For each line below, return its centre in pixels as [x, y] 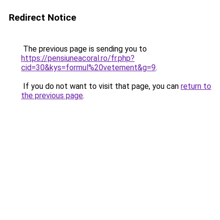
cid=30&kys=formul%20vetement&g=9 [88, 68]
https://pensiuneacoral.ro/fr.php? [78, 58]
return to [196, 86]
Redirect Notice [42, 17]
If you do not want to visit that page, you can [101, 86]
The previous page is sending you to [84, 49]
